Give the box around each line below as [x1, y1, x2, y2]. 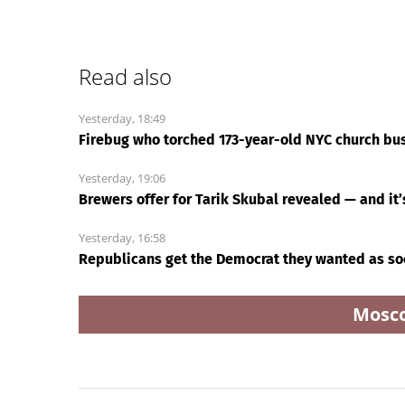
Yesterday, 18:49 [79, 110, 165, 127]
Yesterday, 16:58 [79, 230, 165, 247]
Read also [79, 61, 172, 92]
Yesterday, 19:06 [79, 170, 165, 187]
